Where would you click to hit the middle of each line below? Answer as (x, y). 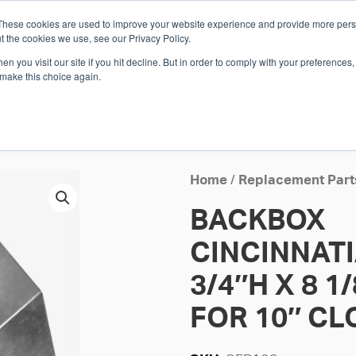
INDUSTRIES (168, 84)
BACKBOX (257, 221)
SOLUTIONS (65, 84)
